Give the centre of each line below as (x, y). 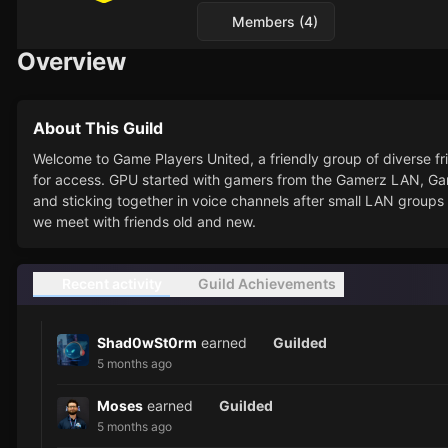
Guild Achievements (265, 284)
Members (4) (274, 22)
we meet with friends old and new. (144, 222)
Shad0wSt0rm (147, 342)
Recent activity (110, 284)
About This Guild (98, 128)
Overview (71, 62)
